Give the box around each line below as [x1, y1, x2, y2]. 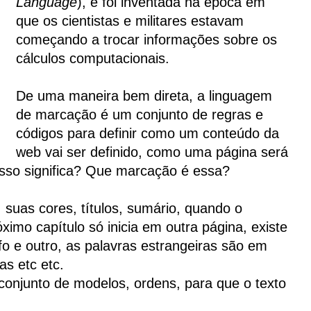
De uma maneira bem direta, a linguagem [16, 88, 272, 104]
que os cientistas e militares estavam [16, 13, 244, 29]
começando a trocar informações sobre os [16, 32, 277, 48]
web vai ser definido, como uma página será [16, 144, 288, 160]
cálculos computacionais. [16, 51, 169, 67]
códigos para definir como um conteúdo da [16, 126, 279, 142]
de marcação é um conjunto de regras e [16, 107, 263, 123]
